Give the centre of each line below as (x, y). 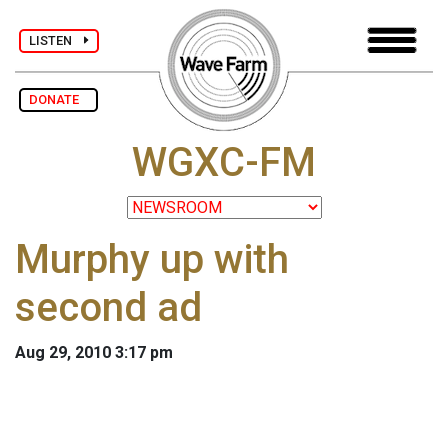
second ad (108, 308)
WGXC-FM (224, 163)
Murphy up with (152, 260)
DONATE (58, 99)
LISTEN (56, 40)
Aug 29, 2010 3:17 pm (94, 353)
